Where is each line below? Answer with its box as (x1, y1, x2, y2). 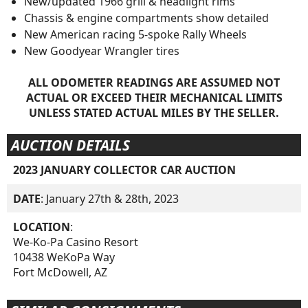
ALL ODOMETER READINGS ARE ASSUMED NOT (28, 75, 280, 91)
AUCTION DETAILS (10, 135, 130, 155)
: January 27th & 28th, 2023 (41, 190, 179, 206)
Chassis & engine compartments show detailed (23, 10, 269, 26)
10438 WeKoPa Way (13, 249, 115, 265)
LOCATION (13, 219, 71, 234)
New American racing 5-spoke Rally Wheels (23, 27, 247, 43)
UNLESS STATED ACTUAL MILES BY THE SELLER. (29, 105, 279, 121)
